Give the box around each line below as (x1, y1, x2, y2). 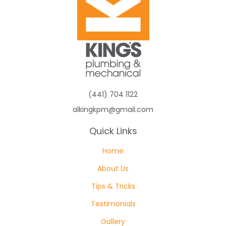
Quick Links (89, 125, 137, 137)
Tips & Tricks (91, 181, 135, 191)
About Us (97, 163, 129, 174)
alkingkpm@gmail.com (73, 104, 153, 115)
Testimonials (90, 199, 136, 209)
